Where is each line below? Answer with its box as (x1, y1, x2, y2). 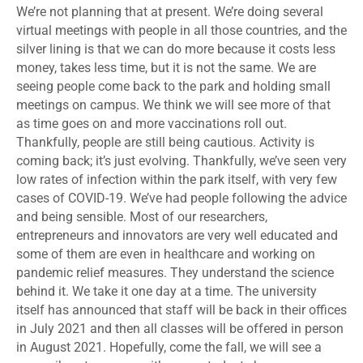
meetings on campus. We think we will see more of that (16, 97, 331, 113)
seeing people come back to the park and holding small (16, 79, 331, 95)
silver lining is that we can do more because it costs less (16, 41, 335, 58)
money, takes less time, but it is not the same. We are (16, 60, 316, 76)
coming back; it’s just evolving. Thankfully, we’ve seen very (16, 153, 347, 169)
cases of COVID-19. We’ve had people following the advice (16, 190, 347, 207)
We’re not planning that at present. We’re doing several (16, 4, 323, 20)
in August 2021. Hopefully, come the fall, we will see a (16, 340, 322, 356)
